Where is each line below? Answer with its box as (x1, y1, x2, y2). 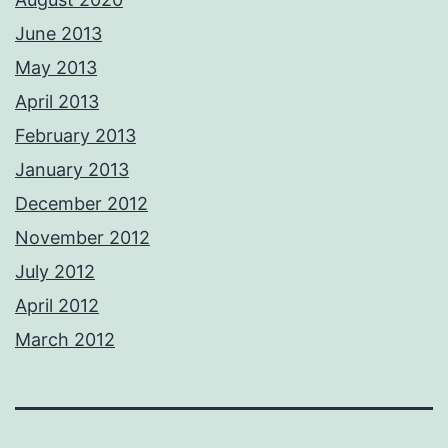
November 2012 (15, 227, 150, 249)
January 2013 (15, 159, 129, 181)
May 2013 (15, 57, 97, 79)
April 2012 (15, 295, 99, 317)
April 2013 (15, 91, 99, 113)
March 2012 (15, 329, 115, 351)
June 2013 (15, 23, 102, 45)
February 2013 (15, 125, 136, 147)
